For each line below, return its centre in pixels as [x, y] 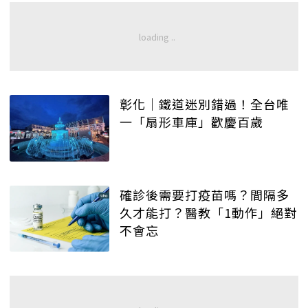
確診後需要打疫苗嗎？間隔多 [205, 194]
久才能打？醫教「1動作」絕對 [208, 212]
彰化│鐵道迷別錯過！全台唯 [205, 104]
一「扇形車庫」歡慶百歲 [191, 122]
